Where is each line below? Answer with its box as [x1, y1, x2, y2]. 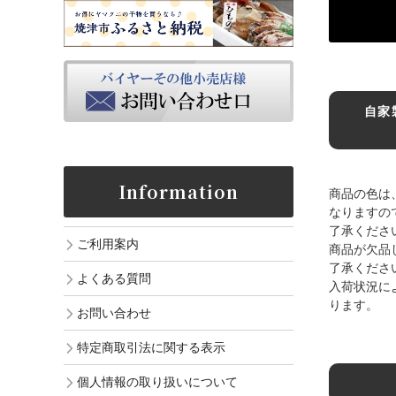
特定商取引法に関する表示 [77, 340, 225, 355]
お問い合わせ [77, 306, 151, 321]
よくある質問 [77, 271, 151, 286]
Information [118, 179, 239, 204]
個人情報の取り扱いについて [77, 375, 238, 390]
